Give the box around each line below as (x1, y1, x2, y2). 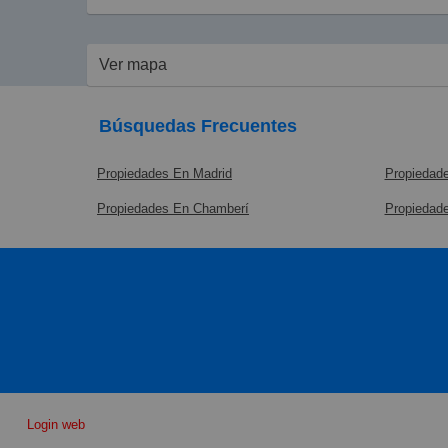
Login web (26, 416, 85, 432)
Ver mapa (99, 55, 167, 73)
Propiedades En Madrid (97, 166, 232, 182)
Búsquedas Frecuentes (99, 115, 297, 136)
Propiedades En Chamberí (97, 201, 249, 217)
